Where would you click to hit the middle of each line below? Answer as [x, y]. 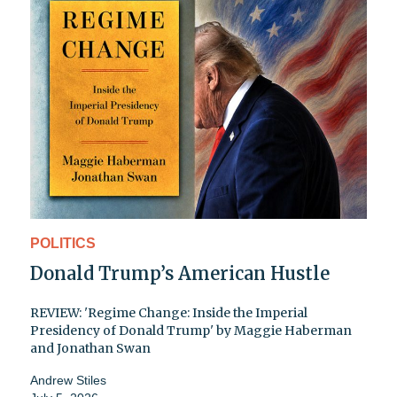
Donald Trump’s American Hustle [180, 274]
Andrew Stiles [68, 381]
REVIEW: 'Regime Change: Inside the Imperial [169, 313]
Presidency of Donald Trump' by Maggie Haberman [191, 331]
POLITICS [63, 244]
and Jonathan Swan [90, 349]
